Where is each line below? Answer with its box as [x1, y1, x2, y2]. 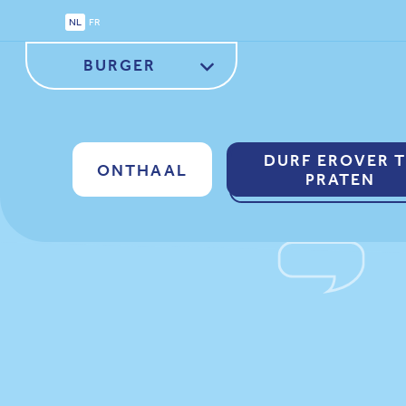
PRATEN [305, 169, 376, 188]
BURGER [83, 55, 156, 75]
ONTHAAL [97, 159, 188, 179]
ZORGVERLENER [47, 92, 192, 111]
